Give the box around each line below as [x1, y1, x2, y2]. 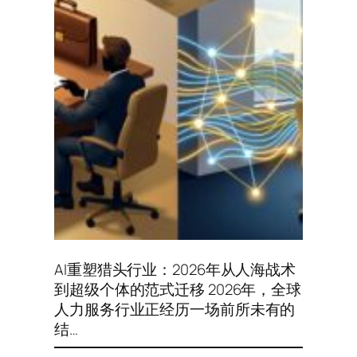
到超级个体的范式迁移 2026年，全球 [54, 278, 302, 300]
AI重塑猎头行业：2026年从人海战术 [54, 258, 296, 280]
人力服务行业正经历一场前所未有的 [54, 298, 296, 320]
